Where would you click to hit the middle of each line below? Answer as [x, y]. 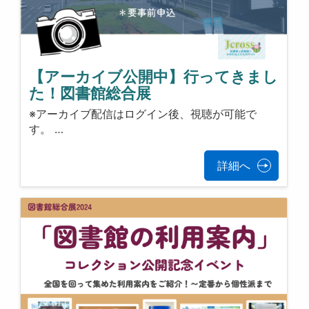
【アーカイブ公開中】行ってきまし [154, 76]
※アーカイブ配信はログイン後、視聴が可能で [143, 114]
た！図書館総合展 [90, 93]
